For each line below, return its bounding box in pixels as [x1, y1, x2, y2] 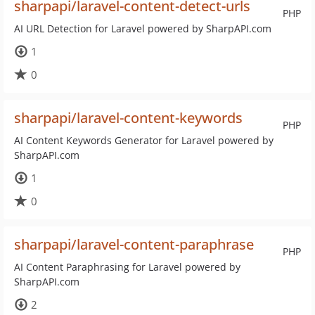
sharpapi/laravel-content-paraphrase [14, 235, 254, 254]
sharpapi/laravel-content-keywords [14, 108, 243, 127]
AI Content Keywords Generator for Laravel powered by [14, 134, 274, 147]
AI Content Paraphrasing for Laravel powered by [14, 260, 240, 274]
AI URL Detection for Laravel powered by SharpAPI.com [14, 22, 271, 35]
